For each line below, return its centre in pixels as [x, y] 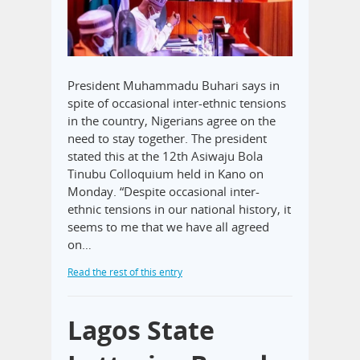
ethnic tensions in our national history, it [179, 209]
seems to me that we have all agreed [168, 227]
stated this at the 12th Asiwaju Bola [165, 156]
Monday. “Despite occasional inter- [164, 192]
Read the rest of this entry [125, 272]
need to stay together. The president [167, 139]
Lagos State [141, 330]
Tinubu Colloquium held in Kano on [166, 174]
